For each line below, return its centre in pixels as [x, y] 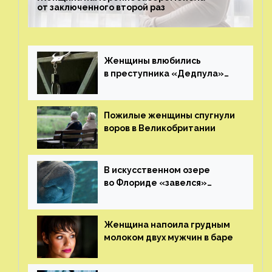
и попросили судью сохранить [171, 86]
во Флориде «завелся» [155, 182]
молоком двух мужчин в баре [168, 237]
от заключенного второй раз [101, 7]
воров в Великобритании [160, 128]
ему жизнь [127, 99]
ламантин [126, 195]
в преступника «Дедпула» [164, 73]
